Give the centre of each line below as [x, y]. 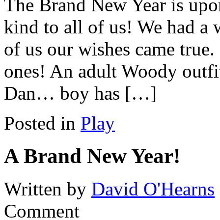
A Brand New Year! [92, 156]
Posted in [42, 123]
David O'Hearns [153, 189]
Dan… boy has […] [80, 93]
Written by [48, 189]
